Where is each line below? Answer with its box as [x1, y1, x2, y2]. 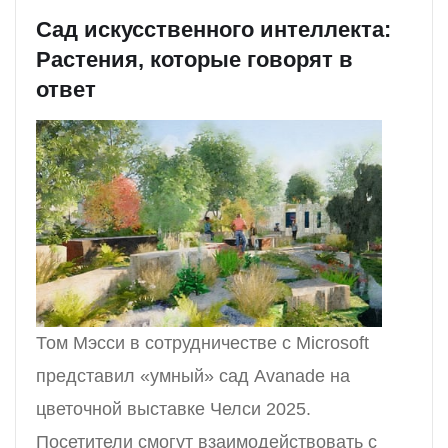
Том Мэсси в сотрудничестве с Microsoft [36, 333, 369, 354]
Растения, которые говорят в [36, 46, 353, 72]
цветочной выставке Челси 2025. [36, 399, 311, 420]
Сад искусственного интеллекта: [36, 16, 391, 42]
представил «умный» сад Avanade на [36, 366, 350, 387]
